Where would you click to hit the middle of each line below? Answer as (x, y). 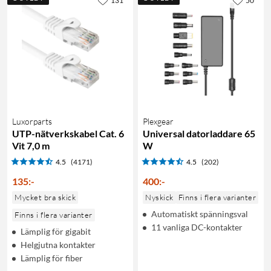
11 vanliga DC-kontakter (197, 227)
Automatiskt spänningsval (200, 214)
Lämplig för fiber (52, 258)
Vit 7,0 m (31, 145)
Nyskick (159, 197)
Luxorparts (32, 121)
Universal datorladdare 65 (199, 133)
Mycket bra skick (45, 197)
